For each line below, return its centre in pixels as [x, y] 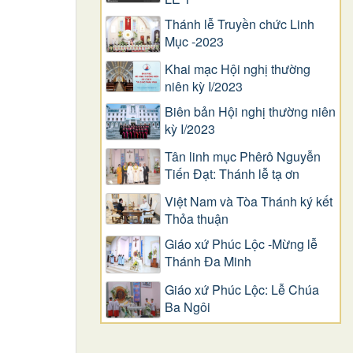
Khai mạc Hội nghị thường [238, 69]
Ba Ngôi [188, 307]
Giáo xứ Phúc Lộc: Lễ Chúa [242, 289]
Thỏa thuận [197, 219]
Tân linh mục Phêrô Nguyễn [243, 156]
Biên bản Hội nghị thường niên [250, 112]
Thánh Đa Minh [208, 262]
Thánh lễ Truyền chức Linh [240, 24]
